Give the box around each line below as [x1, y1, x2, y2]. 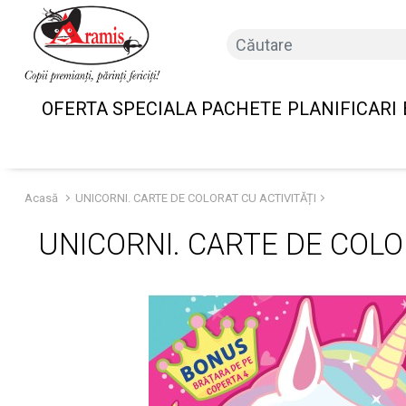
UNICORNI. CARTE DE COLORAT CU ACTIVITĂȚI [75, 191, 316, 205]
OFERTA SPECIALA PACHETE [41, 98, 282, 120]
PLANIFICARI [286, 98, 397, 120]
